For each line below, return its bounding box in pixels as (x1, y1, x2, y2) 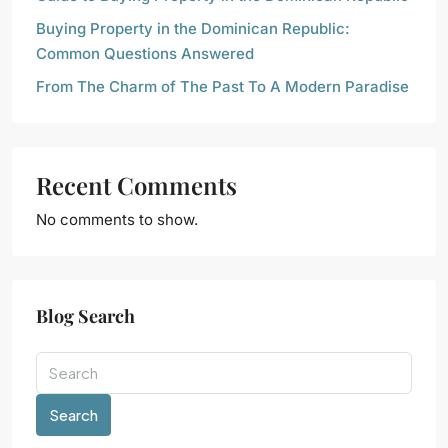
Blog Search (36, 304, 135, 329)
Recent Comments (36, 169, 237, 202)
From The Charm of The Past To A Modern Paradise (36, 77, 409, 97)
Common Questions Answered (36, 44, 254, 64)
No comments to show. (36, 210, 198, 230)
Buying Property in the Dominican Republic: (36, 19, 350, 39)
